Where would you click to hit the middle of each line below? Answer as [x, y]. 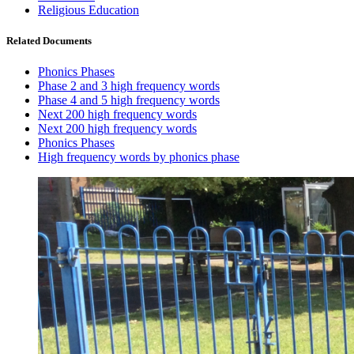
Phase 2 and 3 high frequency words [129, 86]
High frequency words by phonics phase [139, 157]
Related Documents [49, 41]
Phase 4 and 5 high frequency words [129, 100]
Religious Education [88, 9]
